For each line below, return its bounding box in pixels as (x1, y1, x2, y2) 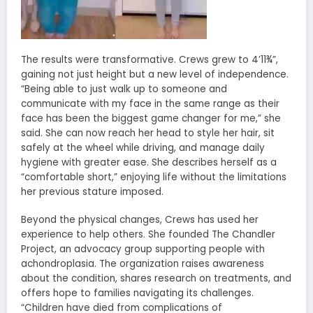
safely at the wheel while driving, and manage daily (21, 141, 265, 155)
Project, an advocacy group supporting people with (21, 242, 265, 256)
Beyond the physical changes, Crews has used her (21, 213, 259, 227)
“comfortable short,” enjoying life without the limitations (21, 170, 286, 184)
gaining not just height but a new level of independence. (21, 68, 289, 82)
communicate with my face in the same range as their (21, 97, 279, 111)
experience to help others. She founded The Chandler (21, 228, 275, 242)
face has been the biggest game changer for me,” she (21, 112, 281, 126)
